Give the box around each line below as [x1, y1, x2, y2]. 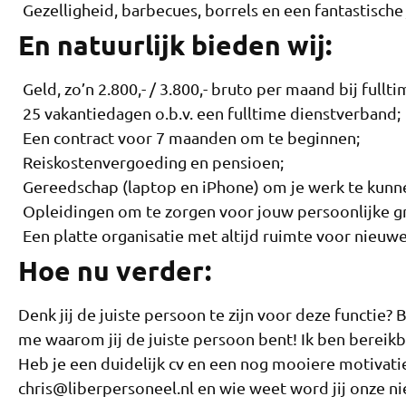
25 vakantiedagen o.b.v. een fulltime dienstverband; [23, 102, 401, 122]
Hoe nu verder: [18, 253, 211, 287]
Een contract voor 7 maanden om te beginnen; [23, 127, 360, 147]
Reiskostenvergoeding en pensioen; [23, 151, 284, 171]
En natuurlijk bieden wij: [18, 27, 332, 62]
